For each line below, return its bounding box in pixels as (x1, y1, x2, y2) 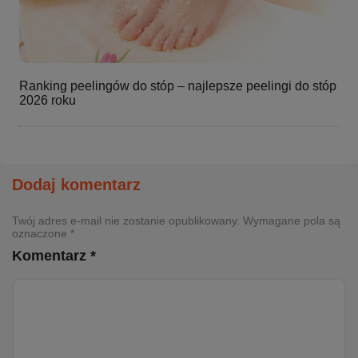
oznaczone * (12, 227, 74, 241)
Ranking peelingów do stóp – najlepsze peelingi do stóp (19, 78, 336, 93)
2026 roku (19, 93, 76, 107)
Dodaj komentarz (12, 176, 141, 194)
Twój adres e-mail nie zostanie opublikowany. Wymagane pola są (12, 214, 340, 228)
